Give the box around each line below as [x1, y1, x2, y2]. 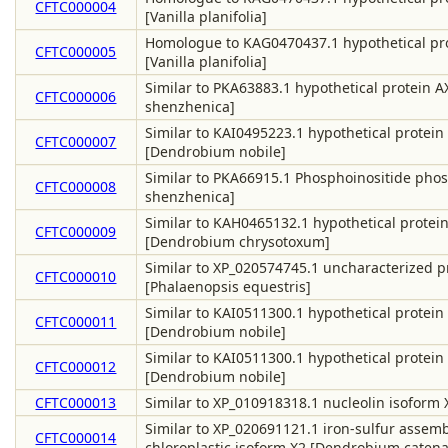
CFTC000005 [35, 42, 117, 61]
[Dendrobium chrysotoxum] [145, 232, 330, 251]
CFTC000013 [35, 393, 117, 412]
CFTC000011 [35, 312, 117, 331]
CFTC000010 [35, 267, 117, 286]
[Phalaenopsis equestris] [145, 277, 311, 296]
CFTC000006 [35, 87, 117, 106]
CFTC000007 [35, 132, 117, 151]
